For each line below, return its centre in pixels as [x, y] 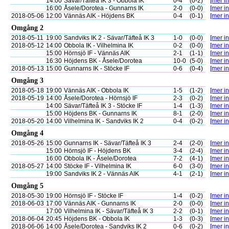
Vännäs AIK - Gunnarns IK [100, 203]
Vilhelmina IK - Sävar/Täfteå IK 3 [109, 211]
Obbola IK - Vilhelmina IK [99, 45]
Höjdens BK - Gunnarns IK [100, 113]
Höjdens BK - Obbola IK [97, 219]
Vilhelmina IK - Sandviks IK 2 [104, 121]
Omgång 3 [27, 81]
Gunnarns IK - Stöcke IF [97, 68]
